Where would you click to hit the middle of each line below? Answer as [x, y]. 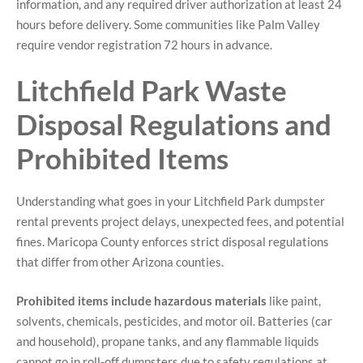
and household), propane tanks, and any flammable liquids [168, 341]
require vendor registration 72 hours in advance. [144, 44]
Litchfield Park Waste [152, 90]
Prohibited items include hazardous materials [141, 300]
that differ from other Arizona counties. [120, 262]
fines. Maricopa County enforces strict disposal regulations [173, 242]
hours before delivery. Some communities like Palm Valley [168, 24]
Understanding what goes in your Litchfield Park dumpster [171, 201]
